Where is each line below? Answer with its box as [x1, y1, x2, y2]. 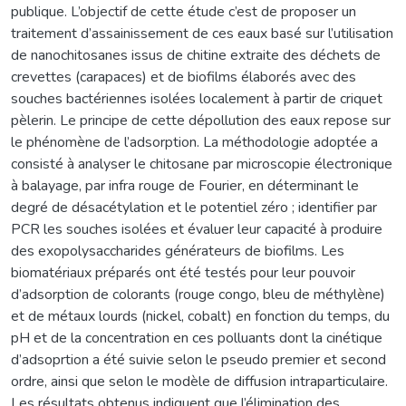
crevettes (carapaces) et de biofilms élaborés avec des [11, 66, 356, 87]
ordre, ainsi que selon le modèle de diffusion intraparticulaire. [11, 371, 388, 391]
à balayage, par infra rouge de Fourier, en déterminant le [11, 175, 359, 196]
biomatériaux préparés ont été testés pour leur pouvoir [11, 262, 355, 283]
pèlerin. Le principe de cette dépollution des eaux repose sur [11, 110, 391, 130]
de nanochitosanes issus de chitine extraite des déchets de [11, 44, 381, 65]
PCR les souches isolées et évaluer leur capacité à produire [11, 218, 382, 239]
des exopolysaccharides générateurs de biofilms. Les [11, 240, 344, 261]
